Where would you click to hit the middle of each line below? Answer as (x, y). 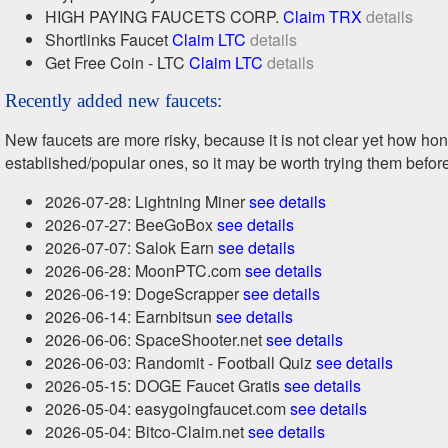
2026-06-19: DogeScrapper (144, 293)
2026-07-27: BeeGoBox (131, 224)
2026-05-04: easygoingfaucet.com (167, 408)
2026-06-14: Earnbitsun (130, 316)
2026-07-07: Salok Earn (131, 247)
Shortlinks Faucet (108, 39)
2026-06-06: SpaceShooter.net (155, 339)
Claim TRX (322, 16)
